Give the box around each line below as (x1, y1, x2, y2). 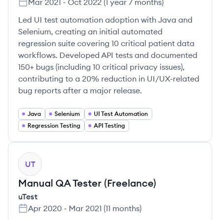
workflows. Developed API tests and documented (18, 50, 197, 60)
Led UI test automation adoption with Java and (18, 15, 192, 25)
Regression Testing (27, 122, 80, 129)
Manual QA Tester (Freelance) (18, 177, 156, 189)
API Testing (94, 122, 125, 129)
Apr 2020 (28, 203, 62, 213)
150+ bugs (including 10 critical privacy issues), (18, 62, 185, 72)
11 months (106, 203, 139, 213)
